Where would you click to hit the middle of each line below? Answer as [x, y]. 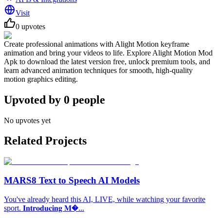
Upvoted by [34, 100]
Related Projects [45, 141]
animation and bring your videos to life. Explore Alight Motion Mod [108, 53]
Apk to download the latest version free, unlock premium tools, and [107, 61]
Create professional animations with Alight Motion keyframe [97, 44]
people [89, 100]
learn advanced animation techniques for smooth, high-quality [98, 70]
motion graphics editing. [41, 79]
